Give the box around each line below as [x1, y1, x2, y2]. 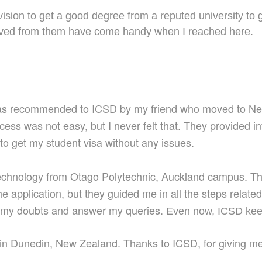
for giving [201, 235, 249, 251]
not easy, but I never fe [43, 118, 152, 133]
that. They [157, 118, 210, 133]
